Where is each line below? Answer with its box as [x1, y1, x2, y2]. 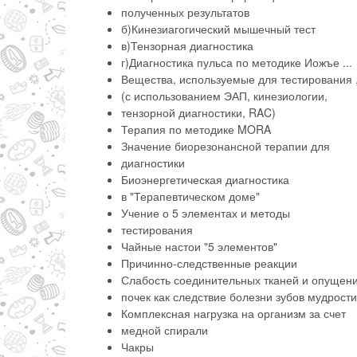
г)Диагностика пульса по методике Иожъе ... [121, 54, 352, 71]
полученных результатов [121, 4, 253, 21]
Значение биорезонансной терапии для [121, 138, 330, 155]
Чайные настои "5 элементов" [121, 238, 280, 255]
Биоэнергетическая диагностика [121, 171, 289, 188]
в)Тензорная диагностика [121, 37, 257, 54]
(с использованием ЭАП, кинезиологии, [121, 88, 328, 104]
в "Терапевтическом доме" [121, 188, 263, 205]
